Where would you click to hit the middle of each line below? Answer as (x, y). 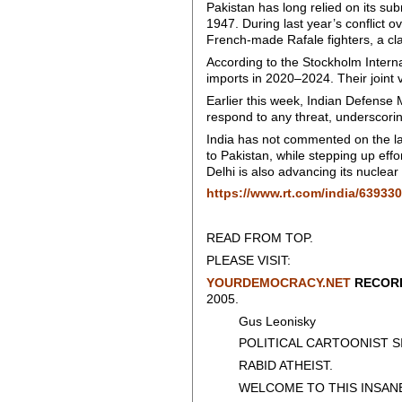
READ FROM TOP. (259, 239)
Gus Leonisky (261, 321)
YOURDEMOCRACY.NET (278, 283)
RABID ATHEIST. (269, 366)
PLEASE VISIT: (248, 260)
